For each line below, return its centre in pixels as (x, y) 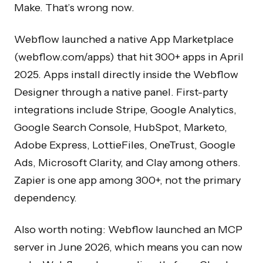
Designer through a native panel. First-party (121, 92)
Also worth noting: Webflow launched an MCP (128, 229)
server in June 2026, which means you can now (128, 247)
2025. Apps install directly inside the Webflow (126, 74)
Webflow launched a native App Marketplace (124, 39)
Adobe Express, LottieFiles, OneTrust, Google (125, 145)
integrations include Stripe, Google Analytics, (125, 109)
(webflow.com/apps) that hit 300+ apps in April (129, 57)
